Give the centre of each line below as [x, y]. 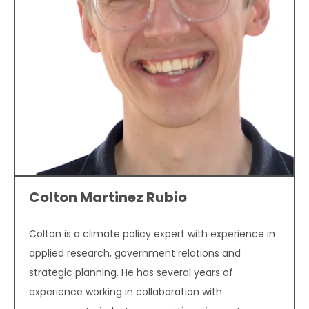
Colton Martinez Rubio [108, 198]
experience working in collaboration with [126, 292]
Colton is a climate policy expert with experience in [152, 234]
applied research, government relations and [135, 253]
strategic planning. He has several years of [131, 273]
